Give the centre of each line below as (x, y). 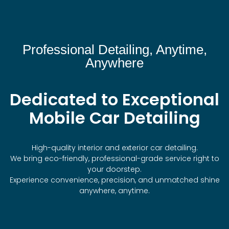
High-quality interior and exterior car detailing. (114, 148)
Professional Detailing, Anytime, (114, 49)
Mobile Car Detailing (114, 118)
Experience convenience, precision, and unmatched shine (114, 180)
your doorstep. (114, 169)
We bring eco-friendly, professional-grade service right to (114, 159)
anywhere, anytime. (114, 191)
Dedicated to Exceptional (114, 100)
